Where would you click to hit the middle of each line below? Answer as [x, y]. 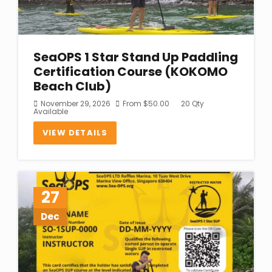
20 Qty [192, 103]
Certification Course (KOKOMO [131, 71]
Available [51, 111]
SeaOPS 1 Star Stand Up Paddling [136, 57]
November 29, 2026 [76, 103]
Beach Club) [72, 86]
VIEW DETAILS [75, 132]
